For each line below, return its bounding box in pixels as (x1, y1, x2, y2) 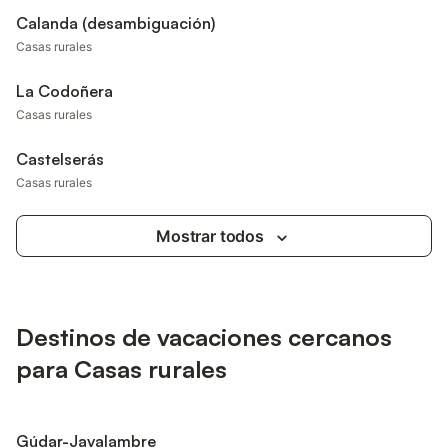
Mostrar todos (156, 226, 264, 246)
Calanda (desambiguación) (16, 13, 215, 33)
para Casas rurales (16, 354, 227, 384)
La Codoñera (16, 81, 113, 101)
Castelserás (16, 149, 104, 169)
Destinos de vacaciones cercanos (16, 322, 392, 352)
